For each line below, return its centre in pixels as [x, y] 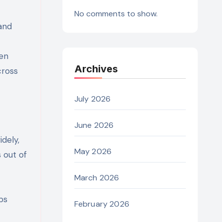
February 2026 [102, 204]
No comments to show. [116, 14]
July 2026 [92, 99]
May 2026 [93, 152]
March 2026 [97, 178]
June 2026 [94, 125]
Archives [96, 69]
